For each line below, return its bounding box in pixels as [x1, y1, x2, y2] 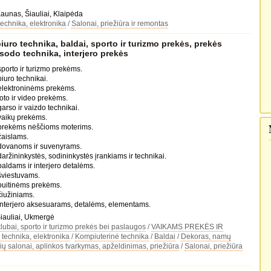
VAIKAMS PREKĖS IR [151, 223, 223, 231]
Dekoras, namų [180, 232, 231, 241]
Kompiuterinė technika [74, 232, 149, 241]
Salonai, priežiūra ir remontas [71, 19, 168, 28]
